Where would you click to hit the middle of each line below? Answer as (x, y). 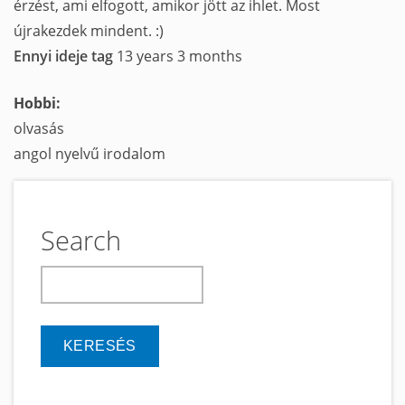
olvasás (39, 128)
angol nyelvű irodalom (89, 153)
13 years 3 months (179, 56)
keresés (67, 278)
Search (81, 240)
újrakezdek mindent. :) (89, 30)
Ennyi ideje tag (65, 56)
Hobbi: (39, 103)
